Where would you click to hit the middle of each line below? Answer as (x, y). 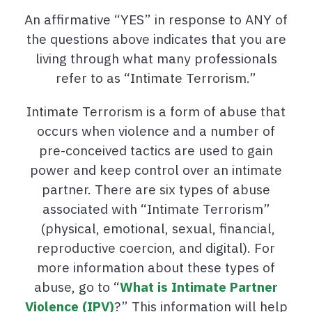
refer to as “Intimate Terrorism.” (156, 78)
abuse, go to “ (77, 287)
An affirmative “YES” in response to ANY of (156, 19)
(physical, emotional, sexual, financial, (156, 228)
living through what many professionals (156, 58)
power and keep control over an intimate (156, 170)
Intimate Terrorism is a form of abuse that (156, 111)
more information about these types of (156, 267)
